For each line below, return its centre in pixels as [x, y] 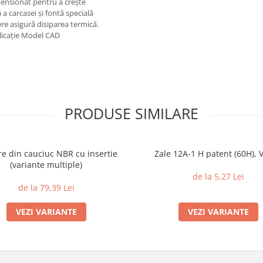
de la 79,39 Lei [46, 188]
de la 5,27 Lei [218, 176]
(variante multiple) [46, 165]
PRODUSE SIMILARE [131, 113]
